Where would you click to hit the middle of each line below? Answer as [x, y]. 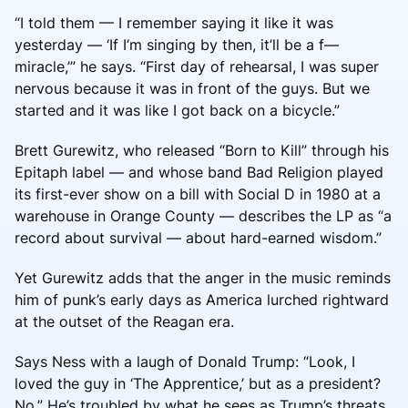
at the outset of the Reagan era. [124, 321]
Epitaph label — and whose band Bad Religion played [199, 172]
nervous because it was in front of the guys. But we [192, 88]
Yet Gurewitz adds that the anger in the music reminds [203, 277]
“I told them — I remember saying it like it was [174, 22]
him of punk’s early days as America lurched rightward [202, 299]
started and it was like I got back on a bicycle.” [177, 110]
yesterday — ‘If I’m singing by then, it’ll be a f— [177, 44]
